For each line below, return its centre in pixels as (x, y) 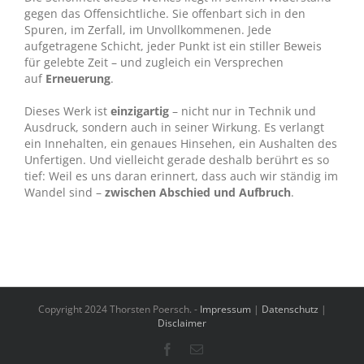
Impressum (225, 309)
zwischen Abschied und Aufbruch (197, 193)
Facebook (198, 348)
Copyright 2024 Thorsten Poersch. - (119, 309)
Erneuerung (78, 79)
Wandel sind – (64, 193)
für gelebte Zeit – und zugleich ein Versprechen (154, 63)
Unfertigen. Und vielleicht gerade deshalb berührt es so (176, 160)
